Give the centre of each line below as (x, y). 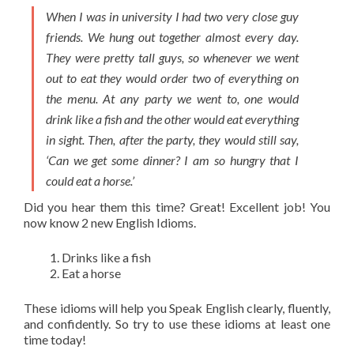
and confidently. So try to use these (122, 323)
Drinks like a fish (106, 257)
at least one (298, 323)
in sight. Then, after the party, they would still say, (172, 139)
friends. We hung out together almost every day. (172, 36)
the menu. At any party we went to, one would (172, 98)
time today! (55, 339)
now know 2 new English (89, 222)
